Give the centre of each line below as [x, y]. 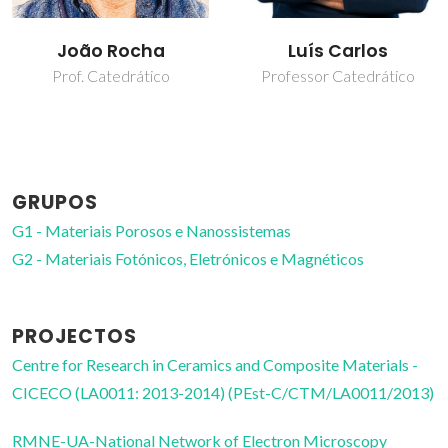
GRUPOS [55, 202]
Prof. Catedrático [110, 76]
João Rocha [110, 51]
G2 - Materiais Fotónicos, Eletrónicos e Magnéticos [188, 258]
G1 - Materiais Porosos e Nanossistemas [151, 230]
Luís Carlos [337, 51]
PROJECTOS [74, 336]
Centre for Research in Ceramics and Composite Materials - [215, 364]
